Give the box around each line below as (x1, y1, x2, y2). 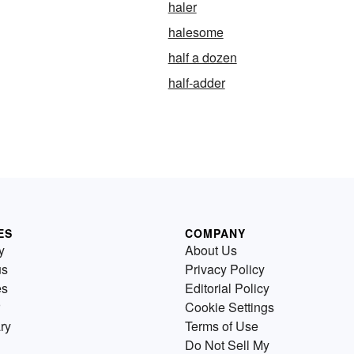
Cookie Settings (185, 297, 274, 316)
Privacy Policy (185, 259, 265, 278)
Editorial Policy (185, 278, 269, 297)
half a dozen (168, 47, 237, 66)
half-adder (168, 73, 225, 92)
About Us (185, 240, 237, 259)
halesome (168, 22, 224, 41)
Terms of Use (185, 316, 258, 335)
